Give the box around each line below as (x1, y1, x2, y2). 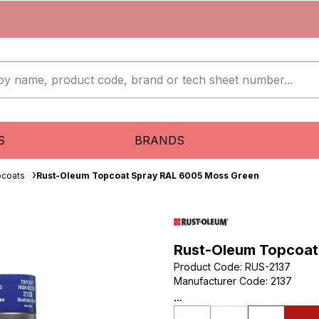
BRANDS (134, 133, 184, 147)
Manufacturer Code (174, 275, 266, 287)
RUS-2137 (245, 261, 291, 273)
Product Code (174, 261, 240, 273)
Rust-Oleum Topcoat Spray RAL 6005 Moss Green (36, 170, 259, 181)
